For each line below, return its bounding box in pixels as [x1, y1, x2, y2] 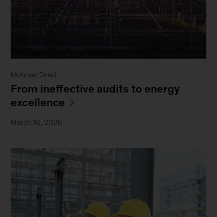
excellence [11, 96, 65, 109]
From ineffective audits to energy [11, 82, 180, 95]
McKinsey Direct [11, 71, 57, 79]
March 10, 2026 [11, 118, 62, 127]
